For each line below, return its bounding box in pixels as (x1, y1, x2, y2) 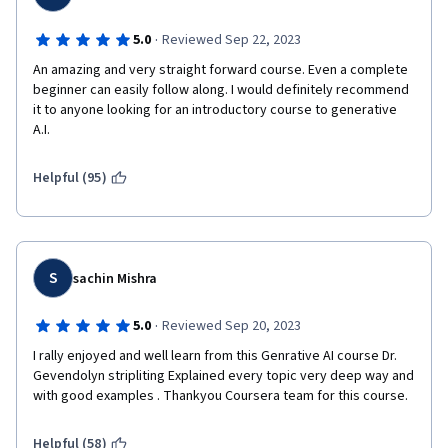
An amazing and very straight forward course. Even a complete (33, 60, 408, 80)
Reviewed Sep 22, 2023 (161, 30, 301, 50)
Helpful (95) (33, 168, 107, 188)
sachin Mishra (73, 269, 158, 289)
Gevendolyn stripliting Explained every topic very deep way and (33, 366, 414, 386)
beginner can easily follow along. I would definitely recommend (33, 80, 409, 100)
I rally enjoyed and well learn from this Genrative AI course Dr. (33, 346, 397, 366)
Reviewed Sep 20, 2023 (161, 316, 301, 336)
